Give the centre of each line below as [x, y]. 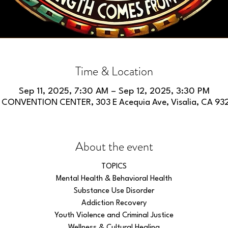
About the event [114, 147]
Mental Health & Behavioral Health [114, 179]
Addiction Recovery [114, 203]
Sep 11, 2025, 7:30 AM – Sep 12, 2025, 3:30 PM [114, 91]
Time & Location [114, 71]
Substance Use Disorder [114, 191]
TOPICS [114, 167]
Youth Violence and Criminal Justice [114, 216]
